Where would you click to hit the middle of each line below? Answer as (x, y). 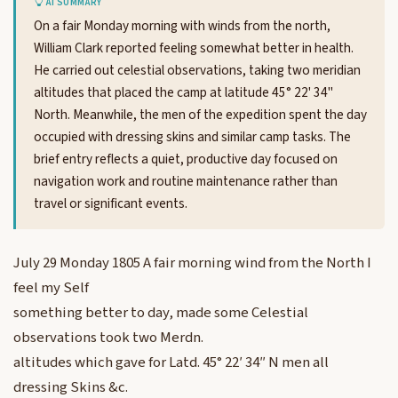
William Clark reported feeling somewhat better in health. (194, 48)
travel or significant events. (111, 204)
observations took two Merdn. (108, 338)
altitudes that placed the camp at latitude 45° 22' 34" (183, 93)
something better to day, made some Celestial (161, 313)
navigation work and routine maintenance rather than (186, 182)
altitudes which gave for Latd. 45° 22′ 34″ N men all (171, 363)
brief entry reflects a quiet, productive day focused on (186, 159)
